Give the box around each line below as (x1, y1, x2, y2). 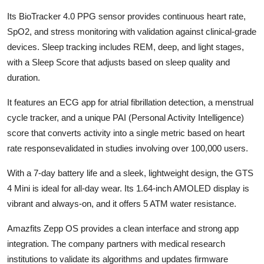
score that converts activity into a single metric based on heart (7, 127, 245, 138)
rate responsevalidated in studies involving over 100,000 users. (7, 143, 248, 153)
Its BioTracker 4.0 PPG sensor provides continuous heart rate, (7, 11, 246, 21)
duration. (7, 72, 40, 82)
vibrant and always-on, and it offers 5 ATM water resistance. (7, 198, 236, 209)
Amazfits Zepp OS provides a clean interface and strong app (7, 223, 239, 233)
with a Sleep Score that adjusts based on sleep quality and (7, 57, 230, 67)
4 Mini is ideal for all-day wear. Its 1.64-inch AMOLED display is (7, 183, 249, 193)
